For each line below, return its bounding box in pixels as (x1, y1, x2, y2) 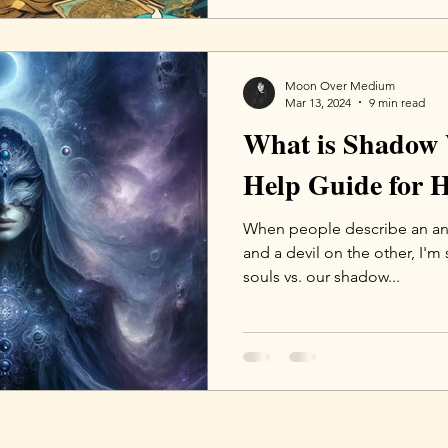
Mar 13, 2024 (285, 94, 351, 110)
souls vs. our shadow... (243, 266, 400, 286)
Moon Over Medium (285, 77, 395, 93)
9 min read (369, 94, 425, 110)
